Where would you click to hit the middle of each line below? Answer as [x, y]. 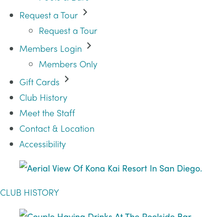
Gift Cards [39, 82]
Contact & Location [57, 128]
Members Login [51, 48]
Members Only [68, 64]
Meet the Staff [47, 113]
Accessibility [43, 144]
